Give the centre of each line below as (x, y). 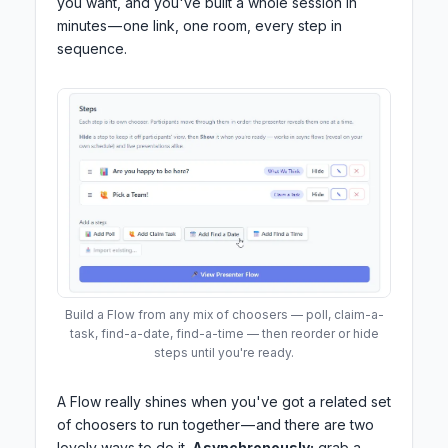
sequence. (92, 49)
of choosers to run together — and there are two (215, 424)
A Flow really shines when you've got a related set (224, 401)
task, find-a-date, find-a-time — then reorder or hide (224, 333)
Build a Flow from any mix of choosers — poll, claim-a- (224, 314)
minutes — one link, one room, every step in (199, 26)
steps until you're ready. (224, 352)
